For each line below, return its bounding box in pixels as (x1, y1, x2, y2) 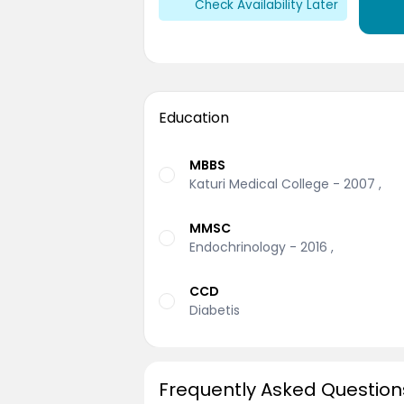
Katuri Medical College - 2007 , (189, 175, 381, 194)
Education (159, 107, 229, 129)
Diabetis (189, 300, 240, 319)
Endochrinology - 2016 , (189, 237, 334, 256)
